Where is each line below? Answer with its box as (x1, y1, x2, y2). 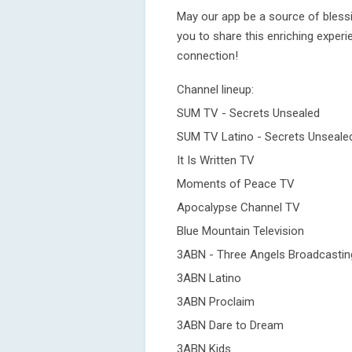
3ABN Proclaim (177, 295, 255, 309)
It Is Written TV (177, 153, 255, 167)
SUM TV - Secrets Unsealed (177, 106, 320, 120)
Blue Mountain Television (177, 224, 304, 238)
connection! (177, 49, 238, 63)
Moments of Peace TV (177, 177, 295, 191)
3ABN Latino (177, 271, 241, 285)
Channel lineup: (177, 82, 254, 97)
